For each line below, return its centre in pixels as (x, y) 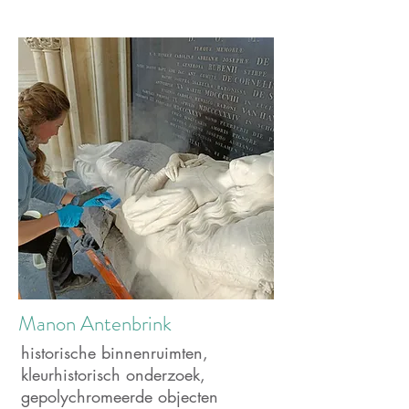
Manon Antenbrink (95, 324)
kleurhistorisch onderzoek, (113, 374)
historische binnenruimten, (115, 352)
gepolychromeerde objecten (120, 396)
